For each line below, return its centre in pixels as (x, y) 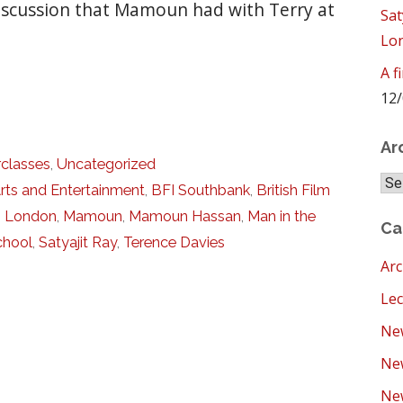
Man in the (282, 217)
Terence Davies (175, 243)
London (31, 217)
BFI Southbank (201, 191)
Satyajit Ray (78, 243)
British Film (294, 191)
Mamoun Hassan (185, 217)
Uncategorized (107, 165)
